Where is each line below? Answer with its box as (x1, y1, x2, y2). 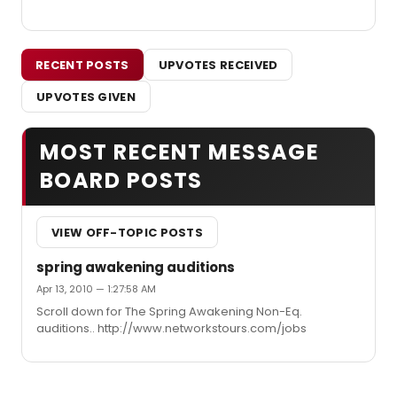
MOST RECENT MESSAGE (40, 137, 320, 167)
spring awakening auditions (36, 258, 235, 276)
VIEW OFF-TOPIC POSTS (51, 223, 203, 241)
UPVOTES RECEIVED (158, 56, 278, 74)
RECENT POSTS (35, 56, 129, 74)
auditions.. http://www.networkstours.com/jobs (36, 320, 307, 337)
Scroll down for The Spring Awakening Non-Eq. (36, 303, 302, 320)
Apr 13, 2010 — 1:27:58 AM (36, 282, 156, 296)
